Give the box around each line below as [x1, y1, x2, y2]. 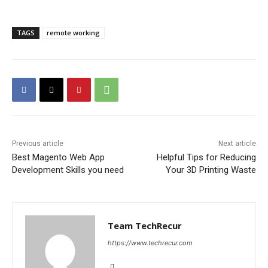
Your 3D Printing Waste [165, 165, 256, 176]
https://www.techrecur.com [108, 239, 193, 248]
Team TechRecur [108, 220, 182, 232]
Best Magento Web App [12, 152, 105, 163]
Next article [218, 139, 256, 148]
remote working [47, 28, 100, 38]
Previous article [12, 139, 63, 148]
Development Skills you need [12, 165, 124, 176]
